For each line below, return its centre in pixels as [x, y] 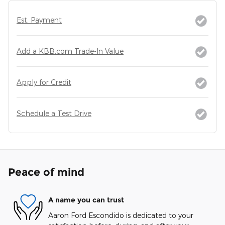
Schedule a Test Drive [54, 113]
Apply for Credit [44, 82]
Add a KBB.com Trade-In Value [70, 51]
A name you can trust [86, 200]
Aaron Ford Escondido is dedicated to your [121, 215]
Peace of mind [46, 172]
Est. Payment [39, 20]
